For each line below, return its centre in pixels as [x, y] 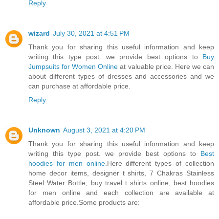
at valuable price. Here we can [166, 66]
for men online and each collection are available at [121, 192]
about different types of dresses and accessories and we [121, 76]
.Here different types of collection [160, 163]
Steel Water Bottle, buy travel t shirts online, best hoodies [121, 183]
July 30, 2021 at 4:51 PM [91, 33]
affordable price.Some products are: [84, 202]
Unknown [44, 130]
